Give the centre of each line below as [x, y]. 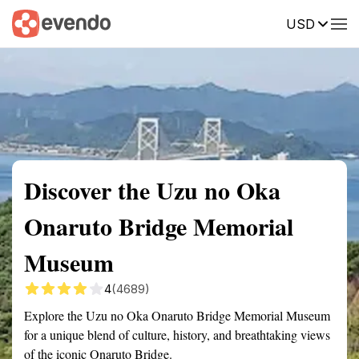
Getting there [166, 22]
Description [254, 22]
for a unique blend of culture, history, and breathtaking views [177, 335]
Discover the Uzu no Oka [152, 190]
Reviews [331, 22]
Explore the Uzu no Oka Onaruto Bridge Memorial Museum [177, 315]
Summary [36, 22]
